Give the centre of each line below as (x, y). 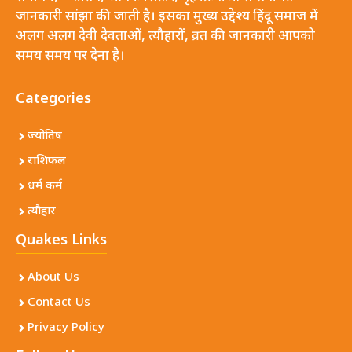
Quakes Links (61, 240)
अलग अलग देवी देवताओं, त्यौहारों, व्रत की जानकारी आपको (165, 37)
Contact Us (59, 302)
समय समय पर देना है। (70, 57)
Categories (53, 99)
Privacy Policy (66, 328)
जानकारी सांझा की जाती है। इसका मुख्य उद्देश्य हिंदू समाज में (167, 18)
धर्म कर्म (45, 186)
